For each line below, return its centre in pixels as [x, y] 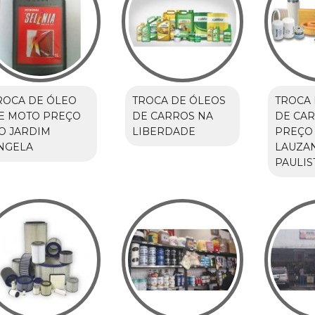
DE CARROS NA [172, 116]
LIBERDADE [163, 131]
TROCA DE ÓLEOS [179, 100]
